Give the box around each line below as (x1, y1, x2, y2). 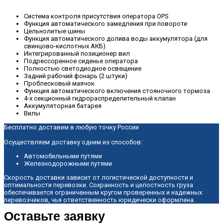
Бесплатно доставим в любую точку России (4, 123, 139, 131)
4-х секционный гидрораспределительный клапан (24, 95, 176, 102)
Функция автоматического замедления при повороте (24, 20, 187, 27)
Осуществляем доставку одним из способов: (4, 138, 142, 146)
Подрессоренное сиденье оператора (24, 57, 138, 65)
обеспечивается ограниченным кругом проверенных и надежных (4, 189, 202, 196)
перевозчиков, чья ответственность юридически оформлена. (4, 196, 195, 204)
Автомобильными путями (24, 152, 102, 160)
